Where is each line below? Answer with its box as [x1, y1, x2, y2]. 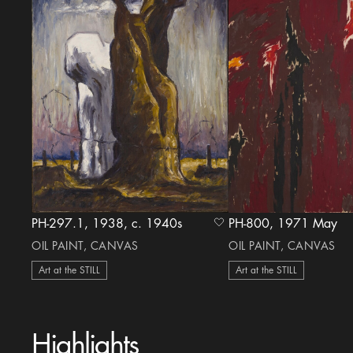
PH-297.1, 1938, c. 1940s [132, 217, 183, 230]
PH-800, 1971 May [277, 217, 338, 230]
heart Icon [214, 219, 268, 232]
